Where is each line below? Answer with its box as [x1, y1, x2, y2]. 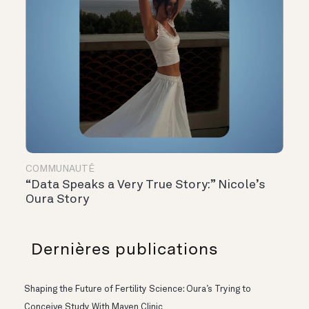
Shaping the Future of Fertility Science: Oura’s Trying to [24, 285, 251, 295]
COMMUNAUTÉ [26, 164, 94, 175]
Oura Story [26, 193, 89, 206]
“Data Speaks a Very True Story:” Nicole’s [26, 179, 266, 192]
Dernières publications [31, 239, 218, 259]
